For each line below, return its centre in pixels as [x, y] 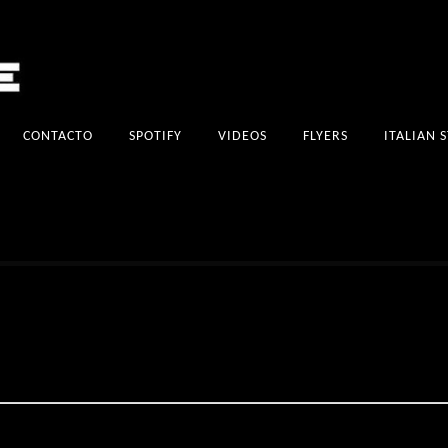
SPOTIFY [155, 136]
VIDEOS [242, 136]
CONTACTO [58, 136]
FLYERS [325, 136]
